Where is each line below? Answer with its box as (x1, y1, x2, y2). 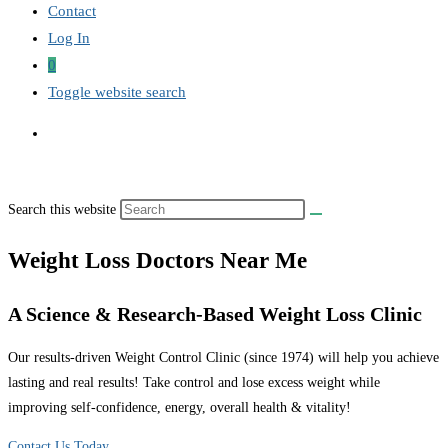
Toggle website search (48, 84, 186, 100)
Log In (48, 30, 90, 46)
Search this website (8, 202, 120, 217)
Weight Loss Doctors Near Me (8, 248, 307, 273)
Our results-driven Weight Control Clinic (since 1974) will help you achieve (8, 349, 439, 365)
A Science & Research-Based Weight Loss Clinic (8, 303, 422, 325)
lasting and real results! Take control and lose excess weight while (8, 374, 380, 390)
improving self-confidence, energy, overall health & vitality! (8, 399, 351, 415)
